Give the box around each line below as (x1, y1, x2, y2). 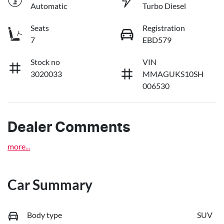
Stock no (30, 56, 60, 66)
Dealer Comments (7, 120, 130, 135)
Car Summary (7, 175, 92, 193)
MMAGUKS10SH (142, 68, 203, 78)
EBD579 (142, 34, 171, 44)
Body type (27, 209, 62, 219)
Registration (142, 22, 185, 32)
